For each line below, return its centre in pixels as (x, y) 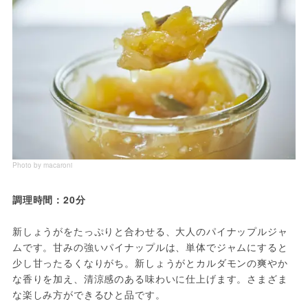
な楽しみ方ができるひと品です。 (89, 294)
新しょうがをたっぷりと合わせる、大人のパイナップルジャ (150, 231)
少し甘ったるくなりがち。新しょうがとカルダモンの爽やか (150, 262)
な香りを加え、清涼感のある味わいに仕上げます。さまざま (150, 278)
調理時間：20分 (49, 199)
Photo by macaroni (42, 165)
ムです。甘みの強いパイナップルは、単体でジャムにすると (150, 246)
